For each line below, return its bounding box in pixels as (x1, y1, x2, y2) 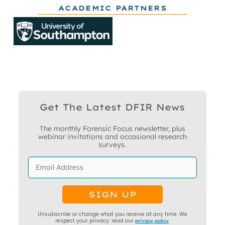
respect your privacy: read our (55, 217, 135, 224)
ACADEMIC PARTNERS (58, 4, 167, 12)
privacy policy (135, 217, 169, 223)
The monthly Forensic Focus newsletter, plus (39, 124, 185, 134)
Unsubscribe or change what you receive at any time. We (37, 210, 187, 217)
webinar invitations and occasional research (38, 132, 187, 142)
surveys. (98, 140, 127, 150)
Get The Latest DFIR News (40, 101, 185, 114)
